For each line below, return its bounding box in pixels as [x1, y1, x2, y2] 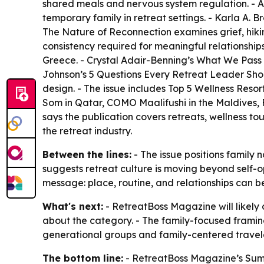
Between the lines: [42, 148, 131, 160]
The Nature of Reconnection [42, 26, 171, 38]
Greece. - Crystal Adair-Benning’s [42, 54, 196, 66]
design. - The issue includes [42, 82, 168, 94]
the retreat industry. [42, 125, 132, 137]
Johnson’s [42, 68, 89, 80]
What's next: [42, 200, 103, 212]
